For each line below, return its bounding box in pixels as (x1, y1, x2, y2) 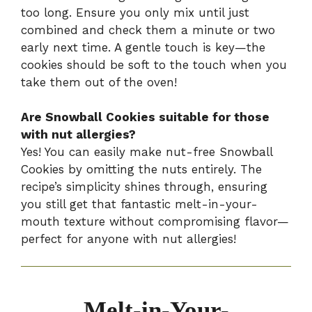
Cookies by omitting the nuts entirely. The (21, 162, 262, 177)
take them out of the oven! (21, 75, 177, 89)
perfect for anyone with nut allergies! (21, 232, 236, 247)
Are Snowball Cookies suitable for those (21, 110, 270, 125)
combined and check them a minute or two (21, 22, 275, 37)
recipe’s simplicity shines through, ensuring (21, 180, 267, 194)
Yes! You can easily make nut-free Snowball (21, 145, 272, 159)
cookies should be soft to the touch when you (21, 57, 287, 72)
